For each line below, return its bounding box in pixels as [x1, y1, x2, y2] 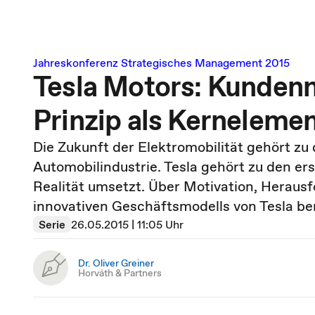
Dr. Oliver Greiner [78, 256, 154, 270]
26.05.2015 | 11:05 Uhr [71, 217, 184, 232]
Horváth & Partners [78, 266, 162, 280]
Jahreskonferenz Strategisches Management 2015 [33, 55, 290, 70]
